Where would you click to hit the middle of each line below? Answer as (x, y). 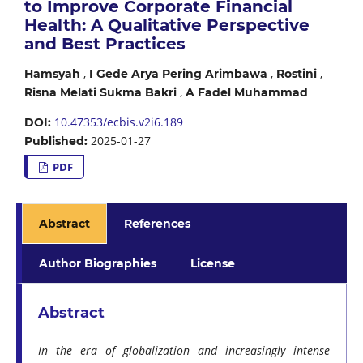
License (213, 263)
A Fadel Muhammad (246, 92)
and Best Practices (105, 43)
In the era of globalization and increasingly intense (184, 350)
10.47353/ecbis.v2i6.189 (118, 122)
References (158, 223)
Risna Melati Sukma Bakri (100, 92)
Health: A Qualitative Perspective (167, 25)
